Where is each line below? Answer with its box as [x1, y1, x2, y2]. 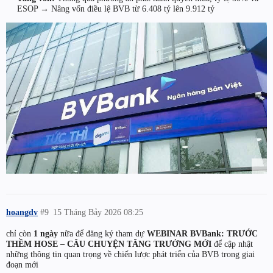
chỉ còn [6, 228, 34, 238]
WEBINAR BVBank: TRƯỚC [147, 228, 258, 238]
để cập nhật [211, 238, 253, 249]
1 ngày [34, 228, 58, 238]
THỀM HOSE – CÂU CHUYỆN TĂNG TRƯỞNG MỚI [6, 238, 211, 249]
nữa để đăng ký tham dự [58, 228, 147, 238]
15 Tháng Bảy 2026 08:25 [53, 207, 144, 217]
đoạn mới [6, 259, 38, 269]
